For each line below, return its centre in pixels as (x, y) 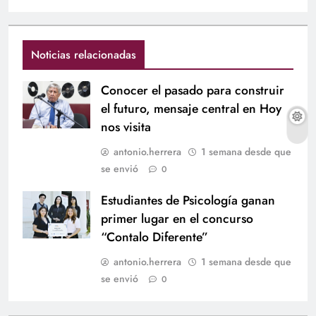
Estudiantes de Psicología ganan (188, 201)
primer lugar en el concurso (177, 219)
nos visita (126, 127)
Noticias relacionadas (84, 55)
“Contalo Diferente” (154, 237)
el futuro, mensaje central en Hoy (191, 109)
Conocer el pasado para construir (193, 91)
